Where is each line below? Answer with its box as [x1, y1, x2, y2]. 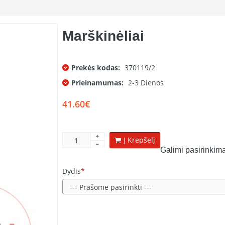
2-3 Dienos [128, 78, 164, 87]
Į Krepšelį [123, 135, 155, 145]
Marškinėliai [62, 28, 144, 44]
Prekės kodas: [71, 63, 120, 72]
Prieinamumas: [71, 78, 124, 87]
